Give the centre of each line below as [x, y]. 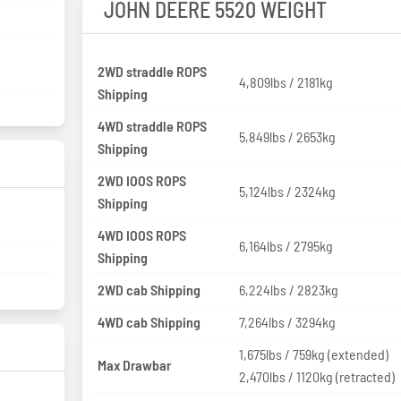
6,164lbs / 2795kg [286, 246]
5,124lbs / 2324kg [288, 192]
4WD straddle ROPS [152, 125]
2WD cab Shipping [149, 289]
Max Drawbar [134, 365]
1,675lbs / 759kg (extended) [314, 354]
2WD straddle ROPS [152, 71]
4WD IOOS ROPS [141, 235]
